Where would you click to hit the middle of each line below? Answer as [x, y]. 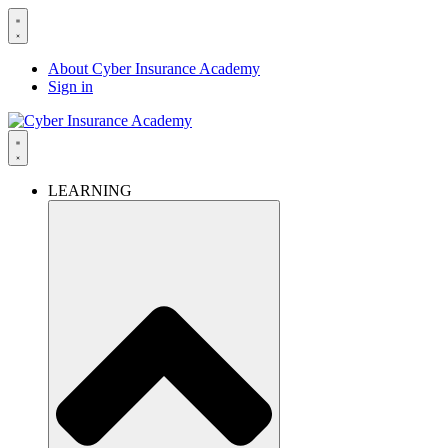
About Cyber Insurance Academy [154, 68]
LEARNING [90, 190]
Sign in [70, 86]
